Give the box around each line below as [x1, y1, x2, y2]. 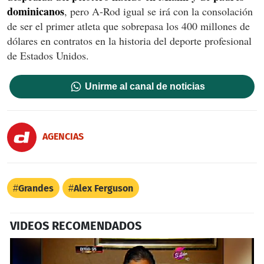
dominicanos [7, 4, 64, 19]
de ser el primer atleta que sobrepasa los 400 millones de [7, 19, 250, 34]
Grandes [18, 183, 54, 194]
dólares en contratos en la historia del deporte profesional [7, 34, 252, 48]
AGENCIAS [42, 130, 84, 142]
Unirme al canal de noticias [85, 81, 206, 92]
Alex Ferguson [74, 183, 133, 194]
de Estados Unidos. [7, 48, 89, 63]
